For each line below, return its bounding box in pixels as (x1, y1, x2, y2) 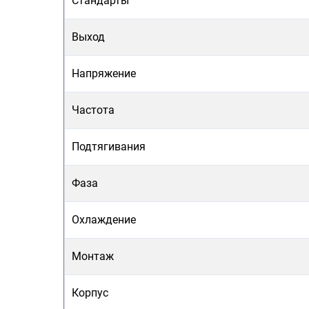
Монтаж (72, 250, 114, 263)
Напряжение (72, 67, 136, 80)
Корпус (72, 286, 108, 299)
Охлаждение (72, 213, 136, 226)
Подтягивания (72, 140, 146, 153)
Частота (72, 103, 114, 117)
